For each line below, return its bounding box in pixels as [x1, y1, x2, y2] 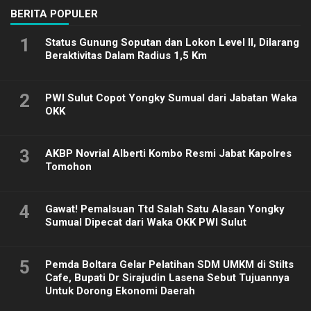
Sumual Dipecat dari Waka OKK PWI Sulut [45, 216, 246, 229]
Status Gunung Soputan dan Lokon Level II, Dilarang [45, 36, 299, 49]
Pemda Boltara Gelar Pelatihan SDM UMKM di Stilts [45, 258, 294, 271]
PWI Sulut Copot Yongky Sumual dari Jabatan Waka [45, 92, 297, 105]
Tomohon [45, 160, 92, 174]
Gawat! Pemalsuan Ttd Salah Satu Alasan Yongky [45, 203, 285, 216]
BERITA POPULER [10, 8, 98, 21]
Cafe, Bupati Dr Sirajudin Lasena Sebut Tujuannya [45, 271, 289, 285]
